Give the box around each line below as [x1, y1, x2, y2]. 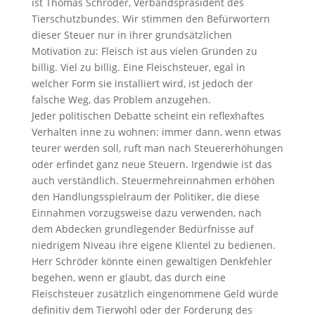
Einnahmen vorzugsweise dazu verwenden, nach [31, 205, 262, 219]
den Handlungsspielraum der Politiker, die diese [31, 189, 259, 203]
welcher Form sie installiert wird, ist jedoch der [31, 76, 253, 90]
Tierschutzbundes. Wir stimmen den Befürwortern [31, 11, 270, 25]
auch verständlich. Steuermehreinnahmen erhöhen [31, 173, 275, 187]
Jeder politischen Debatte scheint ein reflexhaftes [31, 108, 264, 122]
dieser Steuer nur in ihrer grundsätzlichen [31, 27, 232, 41]
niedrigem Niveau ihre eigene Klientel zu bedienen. [31, 238, 276, 252]
